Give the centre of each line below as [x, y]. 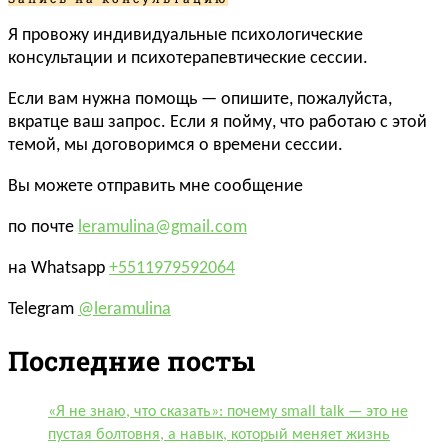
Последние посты [131, 360]
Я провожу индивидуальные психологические [185, 35]
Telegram [43, 309]
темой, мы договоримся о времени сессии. [175, 145]
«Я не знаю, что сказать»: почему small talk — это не [228, 412]
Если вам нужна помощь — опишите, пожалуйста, [200, 99]
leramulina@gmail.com [162, 227]
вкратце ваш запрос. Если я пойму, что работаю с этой [217, 122]
